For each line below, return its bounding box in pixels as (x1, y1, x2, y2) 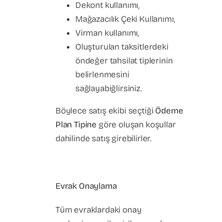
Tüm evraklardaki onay (55, 205, 142, 215)
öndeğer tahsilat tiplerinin (75, 55, 173, 66)
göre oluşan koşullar (97, 119, 176, 130)
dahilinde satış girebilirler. (55, 133, 152, 144)
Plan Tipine (55, 119, 97, 130)
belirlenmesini (75, 69, 129, 80)
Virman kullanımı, (75, 28, 139, 38)
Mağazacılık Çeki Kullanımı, (75, 14, 175, 24)
